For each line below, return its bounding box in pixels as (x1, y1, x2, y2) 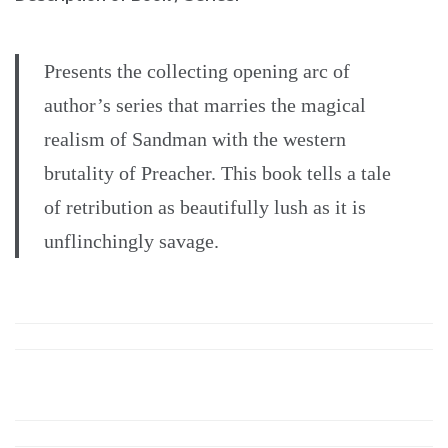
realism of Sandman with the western (44, 128, 346, 151)
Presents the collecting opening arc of (44, 60, 350, 83)
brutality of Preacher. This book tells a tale (44, 162, 391, 185)
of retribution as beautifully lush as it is (44, 196, 366, 219)
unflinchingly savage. (44, 230, 219, 253)
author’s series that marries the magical (44, 94, 366, 117)
